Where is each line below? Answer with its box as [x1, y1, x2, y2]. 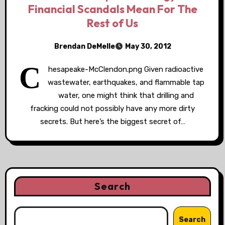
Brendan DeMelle [54, 42, 115, 51]
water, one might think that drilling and [58, 91, 194, 100]
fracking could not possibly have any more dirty [30, 104, 195, 113]
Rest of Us [87, 16, 138, 30]
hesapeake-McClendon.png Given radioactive [48, 65, 203, 74]
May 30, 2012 [125, 42, 171, 51]
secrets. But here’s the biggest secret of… [40, 117, 185, 126]
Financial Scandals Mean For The [28, 2, 197, 16]
